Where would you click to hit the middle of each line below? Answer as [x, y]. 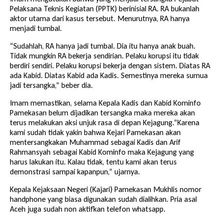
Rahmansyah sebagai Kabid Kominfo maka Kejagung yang [102, 152]
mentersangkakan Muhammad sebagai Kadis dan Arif [95, 142]
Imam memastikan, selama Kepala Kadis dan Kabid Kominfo [105, 103]
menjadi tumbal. [36, 28]
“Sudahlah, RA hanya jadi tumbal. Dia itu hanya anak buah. [103, 46]
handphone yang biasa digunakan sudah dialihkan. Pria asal [103, 199]
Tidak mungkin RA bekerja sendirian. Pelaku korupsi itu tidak [104, 55]
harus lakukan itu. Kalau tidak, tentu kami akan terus [93, 162]
